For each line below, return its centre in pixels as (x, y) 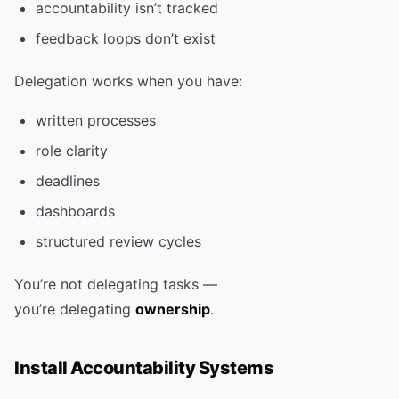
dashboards (75, 211)
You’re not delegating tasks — (116, 284)
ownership (173, 309)
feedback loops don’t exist (126, 38)
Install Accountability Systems (144, 368)
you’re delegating (75, 309)
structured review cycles (118, 241)
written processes (96, 120)
